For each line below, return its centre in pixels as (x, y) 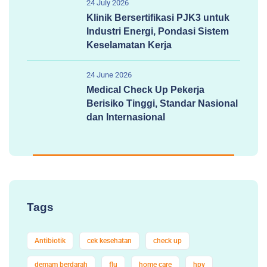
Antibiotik (50, 241)
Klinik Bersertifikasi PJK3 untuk (158, 18)
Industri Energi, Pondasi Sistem (158, 32)
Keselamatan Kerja (129, 45)
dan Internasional (126, 117)
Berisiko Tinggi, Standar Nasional (162, 104)
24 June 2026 (109, 75)
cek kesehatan (109, 241)
